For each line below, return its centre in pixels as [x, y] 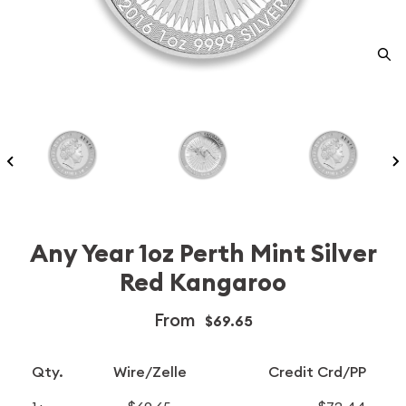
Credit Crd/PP [318, 372]
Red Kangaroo [203, 283]
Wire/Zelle [150, 372]
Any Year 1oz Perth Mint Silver [203, 254]
